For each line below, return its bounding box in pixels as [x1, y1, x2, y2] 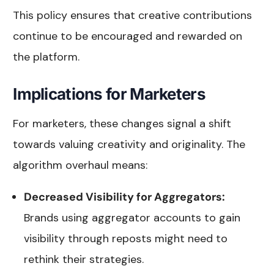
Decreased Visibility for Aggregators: [24, 189, 226, 204]
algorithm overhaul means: [13, 157, 148, 172]
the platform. [13, 49, 80, 64]
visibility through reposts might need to [24, 231, 228, 246]
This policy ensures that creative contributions [13, 7, 253, 23]
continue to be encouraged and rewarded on [13, 28, 243, 43]
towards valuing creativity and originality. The [13, 136, 246, 152]
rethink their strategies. [24, 251, 144, 267]
